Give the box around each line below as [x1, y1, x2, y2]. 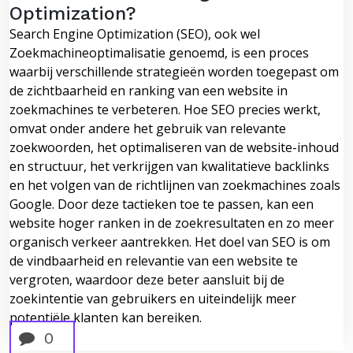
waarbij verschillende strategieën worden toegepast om [9, 62, 339, 80]
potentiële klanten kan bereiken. [9, 308, 202, 326]
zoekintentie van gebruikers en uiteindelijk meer [9, 289, 296, 307]
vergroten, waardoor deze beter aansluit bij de [9, 270, 284, 288]
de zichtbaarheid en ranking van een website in [9, 81, 288, 99]
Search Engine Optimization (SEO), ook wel [9, 24, 260, 43]
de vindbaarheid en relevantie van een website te [9, 251, 298, 269]
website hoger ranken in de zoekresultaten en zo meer [9, 214, 334, 232]
